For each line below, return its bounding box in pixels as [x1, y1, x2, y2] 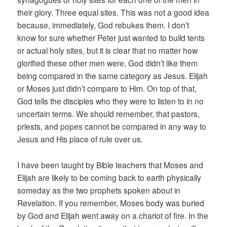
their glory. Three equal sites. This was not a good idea [17, 7, 210, 18]
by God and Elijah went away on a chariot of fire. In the [17, 209, 209, 221]
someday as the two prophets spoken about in [17, 184, 181, 196]
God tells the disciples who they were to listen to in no [17, 95, 204, 107]
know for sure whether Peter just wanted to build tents [17, 32, 205, 44]
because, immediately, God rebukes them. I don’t [17, 19, 190, 31]
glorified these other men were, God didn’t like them [17, 57, 198, 69]
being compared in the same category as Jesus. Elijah [17, 70, 208, 82]
